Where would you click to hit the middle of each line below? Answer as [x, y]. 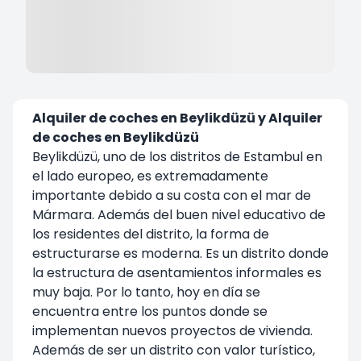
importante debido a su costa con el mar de [172, 195]
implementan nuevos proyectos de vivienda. [172, 330]
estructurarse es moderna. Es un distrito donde [180, 253]
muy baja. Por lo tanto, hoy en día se [146, 292]
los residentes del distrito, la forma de [151, 234]
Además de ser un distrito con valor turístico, [174, 350]
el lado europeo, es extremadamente [150, 176]
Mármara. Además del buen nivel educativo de [179, 214]
